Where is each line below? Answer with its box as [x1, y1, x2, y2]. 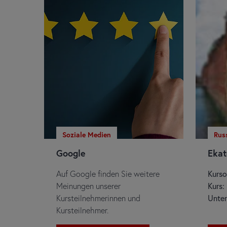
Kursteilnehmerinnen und [56, 192, 140, 203]
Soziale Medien [62, 129, 111, 139]
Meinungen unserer [56, 180, 121, 191]
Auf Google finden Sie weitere [56, 168, 160, 179]
